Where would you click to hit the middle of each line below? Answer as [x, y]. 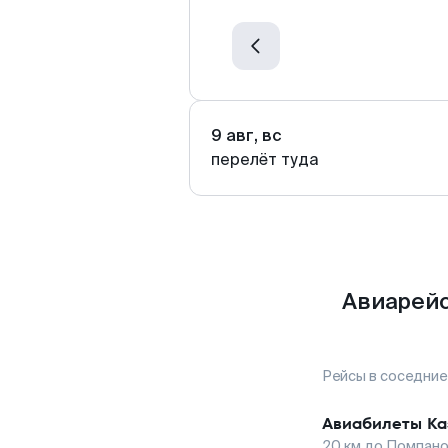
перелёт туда [265, 159]
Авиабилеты [372, 423]
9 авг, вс [246, 135]
